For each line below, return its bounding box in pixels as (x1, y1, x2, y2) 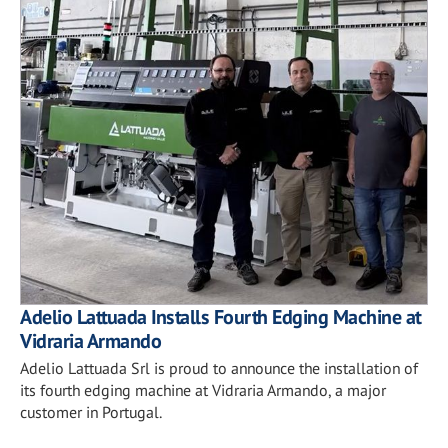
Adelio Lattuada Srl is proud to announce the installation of (20, 357, 418, 378)
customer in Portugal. (20, 401, 162, 422)
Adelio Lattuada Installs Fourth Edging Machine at (20, 303, 421, 330)
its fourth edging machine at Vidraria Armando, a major (20, 379, 386, 400)
